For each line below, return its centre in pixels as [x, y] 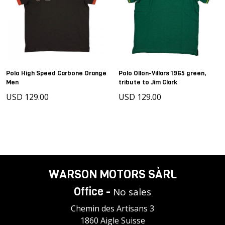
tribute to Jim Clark [148, 82]
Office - [93, 192]
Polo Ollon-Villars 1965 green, [162, 73]
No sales [132, 192]
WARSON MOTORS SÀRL [113, 175]
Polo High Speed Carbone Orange [56, 73]
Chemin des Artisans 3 [113, 209]
